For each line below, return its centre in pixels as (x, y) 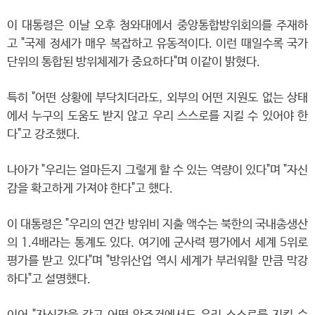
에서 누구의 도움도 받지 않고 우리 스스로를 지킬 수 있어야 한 (157, 116)
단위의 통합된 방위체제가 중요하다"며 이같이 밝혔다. (134, 62)
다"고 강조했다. (44, 135)
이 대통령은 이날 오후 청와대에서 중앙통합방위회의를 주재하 (157, 26)
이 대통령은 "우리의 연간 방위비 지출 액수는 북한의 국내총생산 (157, 225)
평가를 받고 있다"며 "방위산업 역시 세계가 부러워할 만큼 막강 (157, 261)
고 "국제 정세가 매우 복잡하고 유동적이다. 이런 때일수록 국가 (157, 44)
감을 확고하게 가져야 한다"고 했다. (90, 189)
